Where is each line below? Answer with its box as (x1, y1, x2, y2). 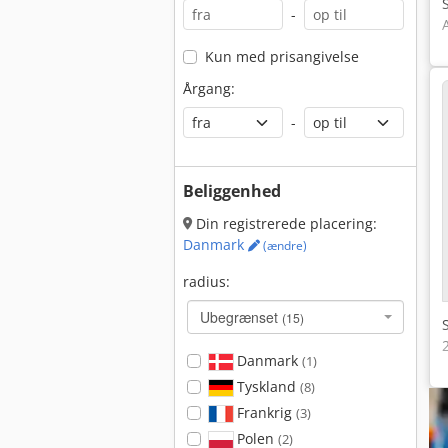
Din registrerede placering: (192, 214, 377, 233)
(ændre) (260, 237, 307, 254)
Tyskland (232, 377, 300, 396)
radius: (183, 272, 230, 291)
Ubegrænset (200, 307, 282, 327)
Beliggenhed (183, 180, 281, 202)
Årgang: (183, 79, 235, 98)
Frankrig (232, 403, 296, 422)
